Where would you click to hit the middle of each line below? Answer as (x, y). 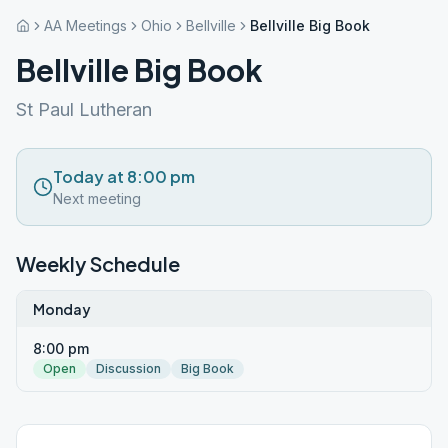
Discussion (128, 368)
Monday (62, 309)
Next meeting (97, 198)
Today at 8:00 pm (124, 176)
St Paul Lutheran (84, 109)
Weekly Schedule (98, 263)
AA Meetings (85, 25)
